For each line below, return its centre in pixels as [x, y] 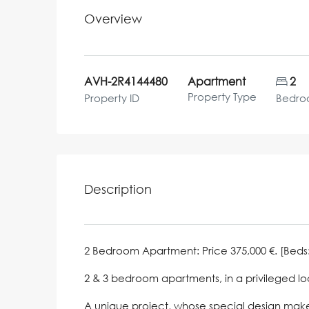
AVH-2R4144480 [126, 81]
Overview [113, 19]
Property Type [222, 96]
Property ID [112, 98]
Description [118, 189]
